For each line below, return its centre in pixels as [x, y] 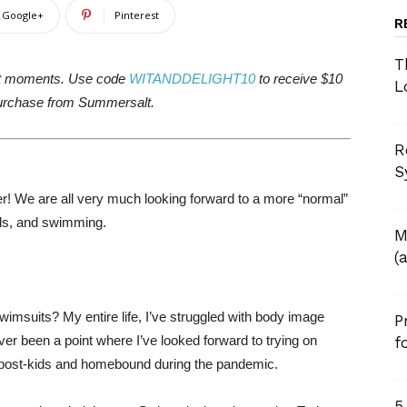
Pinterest [137, 15]
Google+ [23, 15]
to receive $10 [298, 79]
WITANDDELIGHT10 [192, 79]
